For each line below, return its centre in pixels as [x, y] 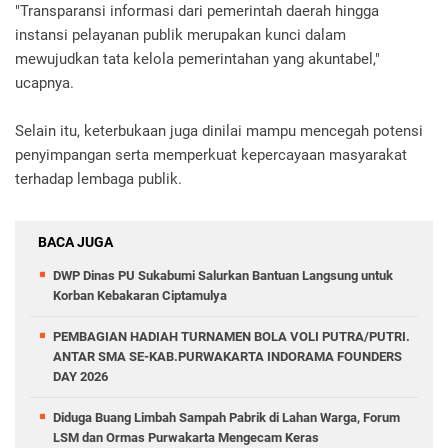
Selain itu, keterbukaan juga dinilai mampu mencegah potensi [219, 131]
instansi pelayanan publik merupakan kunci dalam [180, 35]
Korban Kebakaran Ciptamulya [140, 295]
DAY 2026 [80, 376]
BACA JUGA [75, 242]
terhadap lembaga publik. [98, 179]
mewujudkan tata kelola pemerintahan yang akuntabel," [197, 59]
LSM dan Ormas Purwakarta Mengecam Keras [186, 437]
